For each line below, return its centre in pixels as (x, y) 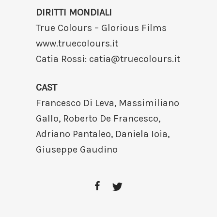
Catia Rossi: (62, 59)
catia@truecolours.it (135, 59)
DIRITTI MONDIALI (74, 13)
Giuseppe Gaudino (77, 150)
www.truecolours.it (77, 44)
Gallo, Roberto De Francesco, (98, 119)
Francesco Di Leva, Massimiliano (108, 103)
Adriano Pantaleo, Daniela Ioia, (103, 134)
